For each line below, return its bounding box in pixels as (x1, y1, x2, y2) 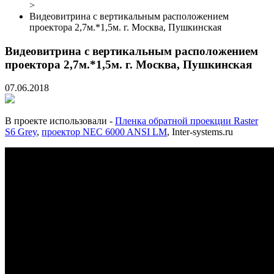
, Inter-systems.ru (167, 127, 233, 138)
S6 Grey (5, 127, 37, 138)
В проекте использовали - (5, 116, 115, 127)
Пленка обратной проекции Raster (115, 116, 258, 127)
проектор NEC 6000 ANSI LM (42, 127, 167, 138)
